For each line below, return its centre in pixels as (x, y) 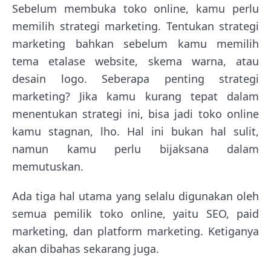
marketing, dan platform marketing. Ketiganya (135, 231)
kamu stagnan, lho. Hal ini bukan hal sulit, (135, 132)
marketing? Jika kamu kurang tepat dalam (135, 96)
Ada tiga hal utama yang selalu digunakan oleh (135, 196)
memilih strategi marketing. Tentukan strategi (135, 26)
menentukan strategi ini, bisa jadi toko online (135, 114)
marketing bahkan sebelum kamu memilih (135, 44)
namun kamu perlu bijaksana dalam (135, 149)
